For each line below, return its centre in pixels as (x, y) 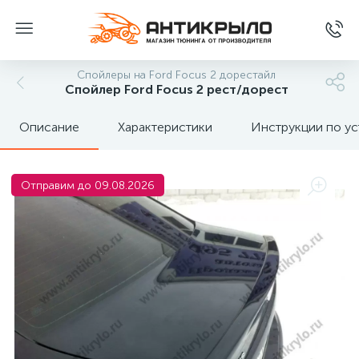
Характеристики (165, 127)
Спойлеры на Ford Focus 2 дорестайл (176, 75)
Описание (49, 127)
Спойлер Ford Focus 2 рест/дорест (176, 89)
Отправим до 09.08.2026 (88, 186)
